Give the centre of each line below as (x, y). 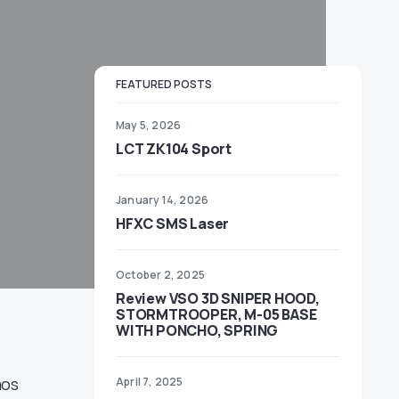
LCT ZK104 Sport (174, 149)
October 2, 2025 (160, 275)
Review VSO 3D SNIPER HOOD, (218, 298)
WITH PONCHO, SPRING (197, 330)
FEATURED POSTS (164, 84)
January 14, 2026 (163, 200)
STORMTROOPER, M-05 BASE (216, 314)
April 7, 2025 (150, 382)
